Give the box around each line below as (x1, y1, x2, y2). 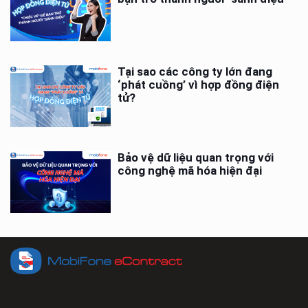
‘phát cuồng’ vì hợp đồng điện (118, 77, 280, 91)
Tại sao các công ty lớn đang (118, 64, 273, 78)
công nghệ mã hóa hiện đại (118, 163, 263, 177)
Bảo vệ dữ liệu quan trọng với (118, 150, 274, 164)
